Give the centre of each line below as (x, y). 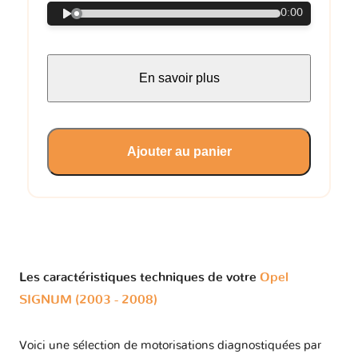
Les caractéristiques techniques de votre (139, 277)
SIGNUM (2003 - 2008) (88, 299)
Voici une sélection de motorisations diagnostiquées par (170, 346)
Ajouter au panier (179, 151)
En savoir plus (179, 78)
